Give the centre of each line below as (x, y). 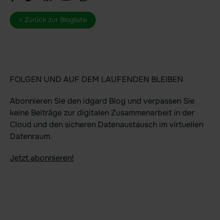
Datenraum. (31, 136)
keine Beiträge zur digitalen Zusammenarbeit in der (102, 113)
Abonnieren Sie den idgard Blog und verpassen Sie (102, 101)
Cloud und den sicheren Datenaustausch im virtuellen (107, 124)
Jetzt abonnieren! (42, 158)
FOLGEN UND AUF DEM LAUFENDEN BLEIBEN (96, 79)
